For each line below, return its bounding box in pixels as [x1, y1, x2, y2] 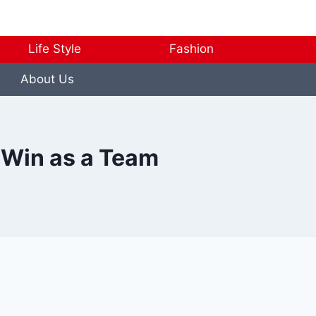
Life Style [28, 42, 81, 56]
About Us [20, 71, 74, 86]
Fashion [169, 42, 214, 56]
